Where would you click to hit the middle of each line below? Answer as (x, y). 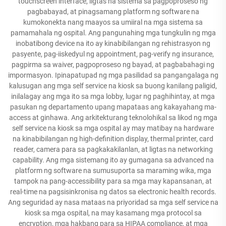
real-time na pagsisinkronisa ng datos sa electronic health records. (113, 192)
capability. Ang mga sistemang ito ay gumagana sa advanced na (113, 160)
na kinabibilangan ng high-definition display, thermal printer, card (113, 139)
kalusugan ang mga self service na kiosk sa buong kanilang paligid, (113, 86)
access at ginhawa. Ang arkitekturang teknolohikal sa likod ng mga (113, 118)
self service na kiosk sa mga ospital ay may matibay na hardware (113, 128)
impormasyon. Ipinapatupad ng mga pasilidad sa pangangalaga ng (113, 75)
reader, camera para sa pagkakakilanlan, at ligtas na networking (113, 149)
